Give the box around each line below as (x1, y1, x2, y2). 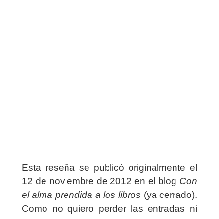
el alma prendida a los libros (22, 190, 141, 200)
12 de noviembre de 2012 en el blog (22, 176, 180, 187)
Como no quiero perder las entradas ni (22, 203, 197, 214)
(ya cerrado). (140, 190, 197, 200)
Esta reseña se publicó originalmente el (22, 162, 197, 173)
